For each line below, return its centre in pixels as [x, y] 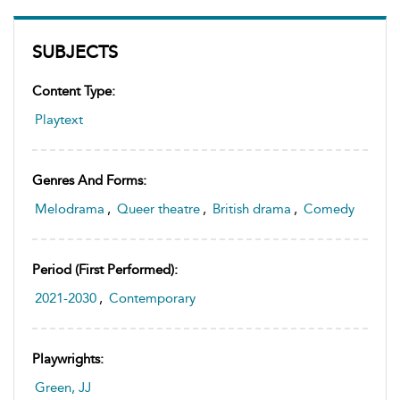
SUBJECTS [75, 51]
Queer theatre [158, 208]
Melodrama [70, 208]
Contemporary [152, 298]
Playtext [59, 119]
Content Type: [74, 91]
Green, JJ [63, 387]
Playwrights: [68, 358]
